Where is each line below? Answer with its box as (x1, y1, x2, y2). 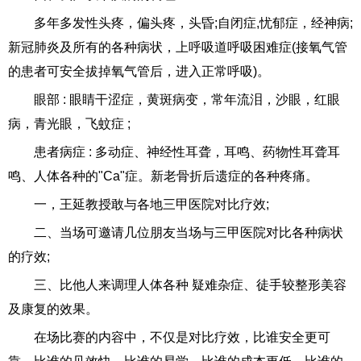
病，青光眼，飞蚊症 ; (8, 117, 131, 131)
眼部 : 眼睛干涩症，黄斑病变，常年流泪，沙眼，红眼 (34, 93, 340, 107)
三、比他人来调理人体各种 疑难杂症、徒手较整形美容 (34, 278, 346, 293)
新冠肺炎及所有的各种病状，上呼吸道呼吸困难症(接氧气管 (8, 40, 347, 55)
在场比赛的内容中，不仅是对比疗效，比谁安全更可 (34, 330, 330, 345)
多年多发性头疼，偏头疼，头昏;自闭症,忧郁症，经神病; (34, 16, 353, 31)
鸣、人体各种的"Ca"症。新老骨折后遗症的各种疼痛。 (8, 169, 318, 184)
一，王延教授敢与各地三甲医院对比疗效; (34, 197, 269, 212)
